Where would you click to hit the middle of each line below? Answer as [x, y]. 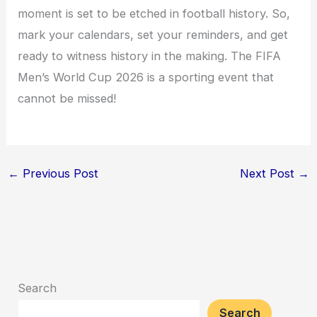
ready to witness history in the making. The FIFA [150, 56]
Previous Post [58, 173]
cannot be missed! [67, 99]
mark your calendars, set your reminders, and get [153, 35]
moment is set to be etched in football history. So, [154, 14]
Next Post [269, 173]
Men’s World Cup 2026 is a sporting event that [146, 77]
